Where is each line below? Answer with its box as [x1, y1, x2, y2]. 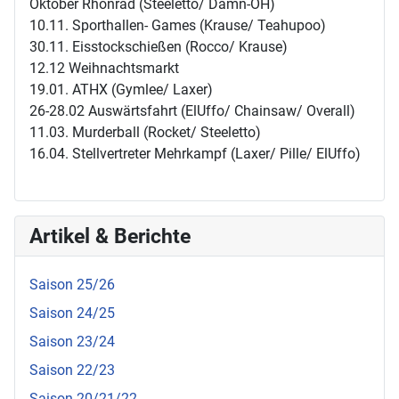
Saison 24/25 [29, 305, 115, 322]
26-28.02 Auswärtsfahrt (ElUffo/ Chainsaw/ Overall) [29, 102, 355, 119]
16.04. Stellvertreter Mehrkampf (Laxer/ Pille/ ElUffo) [29, 145, 361, 162]
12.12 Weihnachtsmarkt [29, 60, 179, 77]
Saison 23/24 [29, 333, 115, 350]
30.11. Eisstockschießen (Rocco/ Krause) [29, 38, 288, 55]
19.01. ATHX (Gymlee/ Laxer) [29, 81, 213, 98]
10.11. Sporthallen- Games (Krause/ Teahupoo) [29, 17, 326, 34]
